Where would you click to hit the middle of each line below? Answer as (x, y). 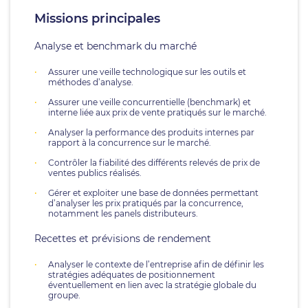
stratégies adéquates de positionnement (132, 275)
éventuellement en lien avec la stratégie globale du (152, 285)
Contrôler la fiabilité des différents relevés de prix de (154, 163)
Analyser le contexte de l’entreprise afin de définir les (156, 264)
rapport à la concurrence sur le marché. (130, 143)
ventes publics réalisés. (95, 173)
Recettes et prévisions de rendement (123, 239)
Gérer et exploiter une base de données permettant (153, 193)
